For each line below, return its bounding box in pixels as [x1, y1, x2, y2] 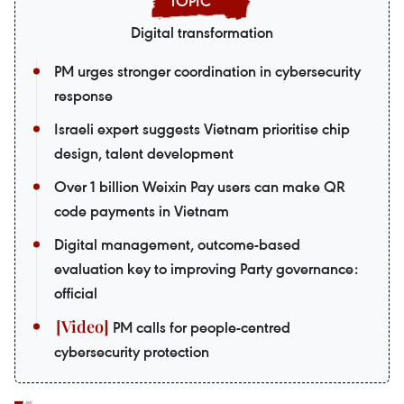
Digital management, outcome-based [54, 234, 300, 254]
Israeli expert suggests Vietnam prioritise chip [54, 118, 350, 139]
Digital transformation [131, 22, 273, 42]
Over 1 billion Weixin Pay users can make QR [54, 176, 345, 197]
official [54, 282, 97, 303]
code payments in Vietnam [54, 200, 229, 221]
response [54, 85, 113, 106]
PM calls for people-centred [109, 317, 290, 337]
